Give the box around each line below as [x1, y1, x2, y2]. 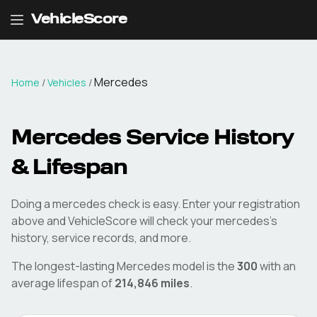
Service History [121, 129, 293, 149]
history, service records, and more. [11, 230, 191, 246]
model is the [171, 258, 235, 274]
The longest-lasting [11, 258, 117, 274]
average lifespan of [11, 275, 113, 291]
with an [258, 258, 296, 274]
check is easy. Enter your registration [106, 196, 300, 212]
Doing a [11, 196, 52, 212]
